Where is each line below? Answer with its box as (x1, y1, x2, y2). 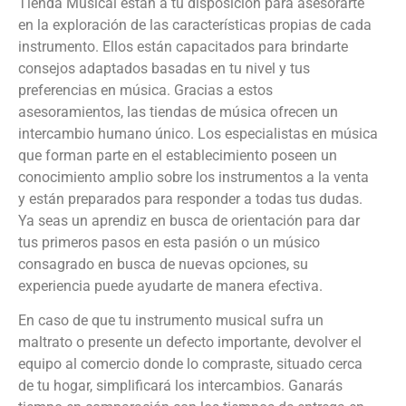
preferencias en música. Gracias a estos (18, 81, 273, 99)
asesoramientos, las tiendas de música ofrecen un (18, 102, 338, 121)
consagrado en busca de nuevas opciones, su (18, 255, 308, 273)
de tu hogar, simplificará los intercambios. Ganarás (18, 377, 343, 395)
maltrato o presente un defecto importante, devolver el (18, 333, 362, 352)
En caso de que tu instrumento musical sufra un (18, 312, 324, 330)
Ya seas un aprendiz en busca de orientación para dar (18, 211, 360, 229)
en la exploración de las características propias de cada (18, 15, 372, 34)
